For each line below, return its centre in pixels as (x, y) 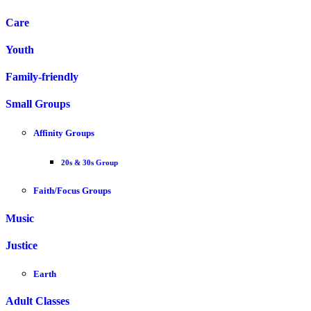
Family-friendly (42, 77)
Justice (22, 245)
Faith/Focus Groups (72, 191)
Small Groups (38, 104)
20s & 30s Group (90, 163)
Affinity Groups (64, 133)
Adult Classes (37, 301)
